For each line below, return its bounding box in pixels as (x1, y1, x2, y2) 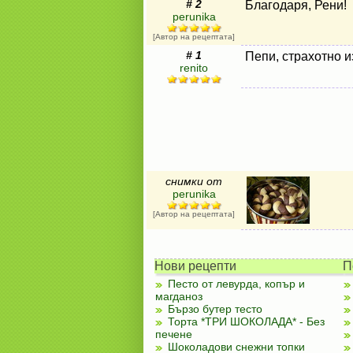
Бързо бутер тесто (167, 303, 262, 315)
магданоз (154, 290, 203, 303)
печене (154, 328, 192, 340)
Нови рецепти (154, 259, 236, 273)
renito (180, 61, 208, 74)
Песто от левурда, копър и (167, 277, 305, 290)
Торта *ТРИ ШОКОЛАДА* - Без (167, 315, 325, 328)
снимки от (165, 175, 222, 188)
